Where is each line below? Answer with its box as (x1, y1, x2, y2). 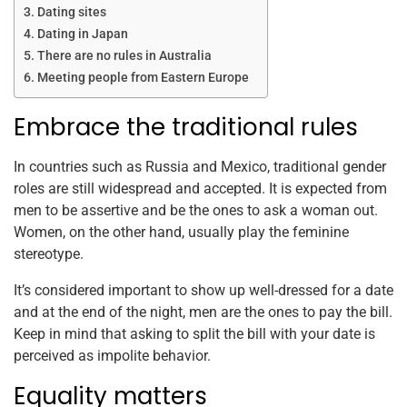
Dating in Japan (36, 25, 128, 42)
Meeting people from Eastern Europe (36, 69, 249, 85)
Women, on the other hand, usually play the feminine (14, 223, 349, 241)
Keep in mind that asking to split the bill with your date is (14, 324, 375, 342)
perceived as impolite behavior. (14, 346, 211, 364)
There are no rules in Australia (36, 47, 212, 64)
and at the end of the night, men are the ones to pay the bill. (14, 303, 392, 321)
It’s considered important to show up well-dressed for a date (14, 281, 393, 299)
